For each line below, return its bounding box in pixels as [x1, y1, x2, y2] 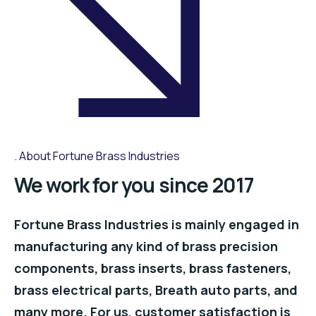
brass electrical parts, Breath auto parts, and [14, 281, 298, 298]
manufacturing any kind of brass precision [14, 237, 278, 255]
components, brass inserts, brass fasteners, [14, 259, 291, 276]
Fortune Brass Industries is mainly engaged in [14, 215, 299, 233]
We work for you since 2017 [14, 171, 254, 198]
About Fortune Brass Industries [19, 148, 180, 164]
